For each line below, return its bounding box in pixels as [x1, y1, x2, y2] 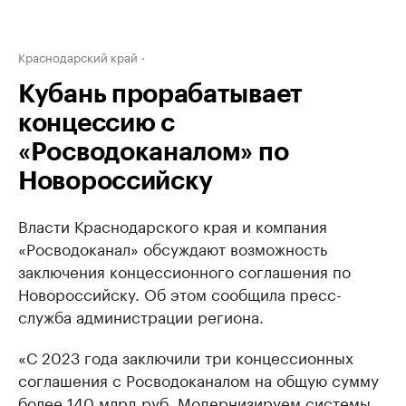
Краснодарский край [18, 47, 138, 65]
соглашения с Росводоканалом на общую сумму [18, 367, 379, 391]
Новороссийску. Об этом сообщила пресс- [18, 281, 342, 304]
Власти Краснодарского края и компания [18, 213, 327, 237]
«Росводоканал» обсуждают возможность [18, 236, 327, 259]
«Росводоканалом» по [18, 140, 289, 165]
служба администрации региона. [18, 304, 264, 327]
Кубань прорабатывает [18, 82, 303, 107]
